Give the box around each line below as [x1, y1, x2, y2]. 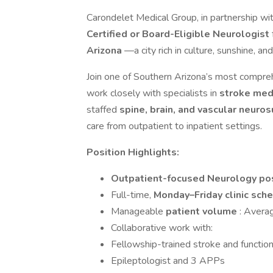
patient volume [166, 205, 239, 218]
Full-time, [111, 188, 154, 202]
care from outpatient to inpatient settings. [87, 119, 262, 133]
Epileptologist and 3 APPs [111, 254, 225, 268]
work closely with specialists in [87, 87, 219, 100]
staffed [87, 103, 119, 116]
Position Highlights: [87, 146, 179, 159]
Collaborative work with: [111, 221, 213, 235]
